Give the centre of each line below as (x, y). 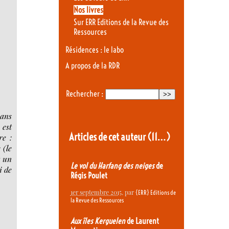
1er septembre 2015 (96, 192)
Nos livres (88, 10)
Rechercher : (84, 94)
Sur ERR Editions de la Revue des (121, 22)
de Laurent (142, 221)
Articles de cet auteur (108, 137)
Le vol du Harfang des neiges (112, 166)
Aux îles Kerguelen (98, 221)
